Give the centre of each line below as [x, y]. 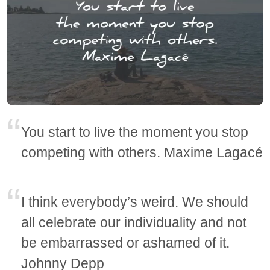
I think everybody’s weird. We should [135, 202]
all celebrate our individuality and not [134, 223]
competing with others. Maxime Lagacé [142, 153]
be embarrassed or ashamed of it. [126, 243]
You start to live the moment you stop [135, 132]
